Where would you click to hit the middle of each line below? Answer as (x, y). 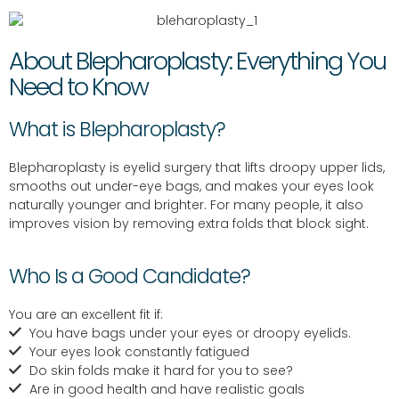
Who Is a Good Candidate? (130, 276)
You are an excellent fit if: (86, 314)
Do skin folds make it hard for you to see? (161, 370)
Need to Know (78, 87)
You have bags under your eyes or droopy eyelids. (190, 333)
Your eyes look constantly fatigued (139, 351)
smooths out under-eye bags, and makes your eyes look (191, 187)
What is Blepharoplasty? (117, 130)
